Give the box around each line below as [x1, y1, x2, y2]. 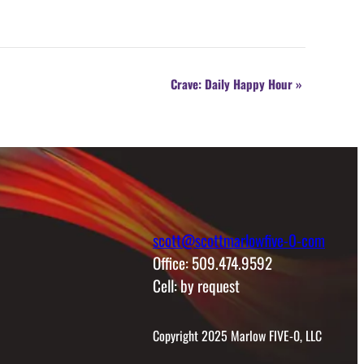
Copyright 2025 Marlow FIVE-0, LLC [153, 326, 322, 345]
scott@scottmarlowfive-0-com [153, 227, 325, 252]
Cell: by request [153, 273, 240, 297]
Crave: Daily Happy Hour [171, 75, 296, 93]
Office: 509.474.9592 [153, 250, 272, 275]
